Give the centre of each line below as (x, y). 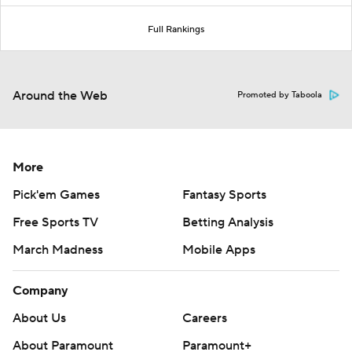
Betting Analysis (228, 223)
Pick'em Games (56, 195)
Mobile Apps (219, 250)
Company (40, 291)
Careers (205, 319)
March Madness (58, 250)
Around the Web (60, 96)
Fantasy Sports (224, 195)
